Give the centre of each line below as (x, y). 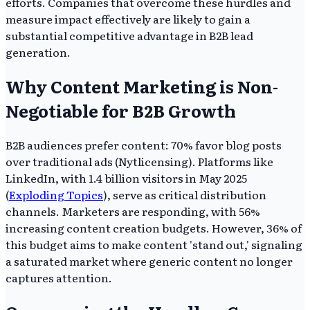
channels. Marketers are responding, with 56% (133, 211)
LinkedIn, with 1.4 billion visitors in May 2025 (126, 177)
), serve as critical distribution (185, 194)
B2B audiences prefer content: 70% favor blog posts (144, 144)
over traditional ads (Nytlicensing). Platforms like (139, 161)
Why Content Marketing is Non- (142, 86)
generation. (38, 52)
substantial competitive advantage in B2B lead (129, 35)
